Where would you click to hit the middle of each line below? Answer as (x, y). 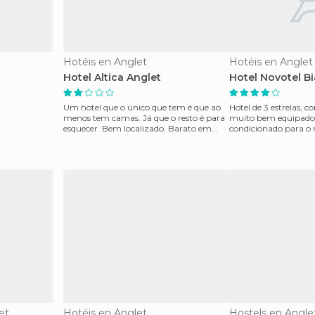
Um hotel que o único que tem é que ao (142, 107)
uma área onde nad (103, 139)
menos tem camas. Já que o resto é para (144, 118)
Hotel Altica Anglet (112, 77)
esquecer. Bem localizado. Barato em (137, 128)
